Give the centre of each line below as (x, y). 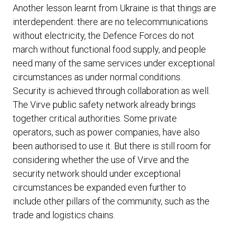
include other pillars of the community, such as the (111, 201)
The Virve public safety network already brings (104, 105)
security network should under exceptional (97, 174)
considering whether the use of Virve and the (101, 160)
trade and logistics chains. (64, 215)
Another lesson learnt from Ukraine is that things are (114, 8)
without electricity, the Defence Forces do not (104, 36)
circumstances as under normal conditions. (97, 77)
